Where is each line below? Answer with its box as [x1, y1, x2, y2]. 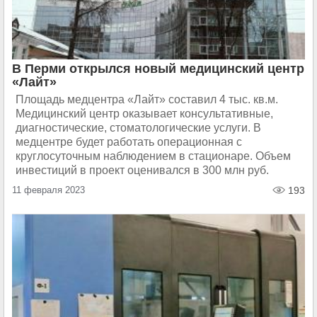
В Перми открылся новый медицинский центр [12, 62, 304, 76]
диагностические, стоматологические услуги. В [16, 122, 261, 134]
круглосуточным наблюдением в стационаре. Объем [16, 150, 291, 162]
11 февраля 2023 [12, 185, 85, 195]
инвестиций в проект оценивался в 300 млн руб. [16, 164, 269, 176]
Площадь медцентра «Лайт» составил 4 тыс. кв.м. [16, 93, 278, 105]
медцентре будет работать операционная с [16, 136, 242, 148]
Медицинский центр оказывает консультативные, [16, 108, 273, 120]
